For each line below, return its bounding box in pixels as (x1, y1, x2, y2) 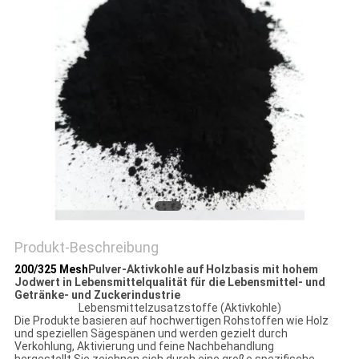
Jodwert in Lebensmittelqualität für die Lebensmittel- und (14, 276, 325, 289)
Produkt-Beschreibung (14, 239, 159, 256)
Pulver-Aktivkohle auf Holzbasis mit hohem (87, 263, 318, 276)
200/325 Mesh (14, 263, 88, 276)
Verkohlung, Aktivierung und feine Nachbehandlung (14, 340, 274, 353)
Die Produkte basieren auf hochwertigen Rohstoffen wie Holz (14, 314, 329, 328)
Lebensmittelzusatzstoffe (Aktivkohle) (78, 301, 281, 315)
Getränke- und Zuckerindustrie (14, 288, 180, 302)
